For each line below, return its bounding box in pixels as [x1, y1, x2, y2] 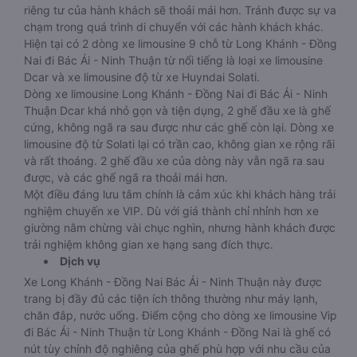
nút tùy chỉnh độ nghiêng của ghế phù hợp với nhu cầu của [24, 342, 331, 355]
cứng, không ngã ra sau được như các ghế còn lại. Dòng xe [24, 120, 334, 134]
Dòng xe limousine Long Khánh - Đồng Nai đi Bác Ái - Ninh [24, 87, 328, 100]
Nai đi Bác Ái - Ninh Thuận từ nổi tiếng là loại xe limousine [24, 53, 323, 67]
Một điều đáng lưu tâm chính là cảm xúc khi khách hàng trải [24, 187, 335, 201]
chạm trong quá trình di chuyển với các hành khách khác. [24, 20, 324, 33]
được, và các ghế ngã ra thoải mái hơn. [24, 171, 228, 184]
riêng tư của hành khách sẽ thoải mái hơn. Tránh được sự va [24, 3, 336, 17]
